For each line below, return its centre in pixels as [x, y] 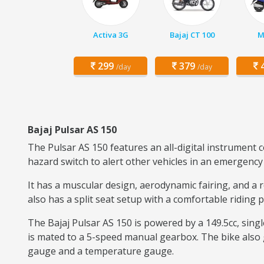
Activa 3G [110, 35]
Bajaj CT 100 [192, 35]
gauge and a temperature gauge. [101, 251]
